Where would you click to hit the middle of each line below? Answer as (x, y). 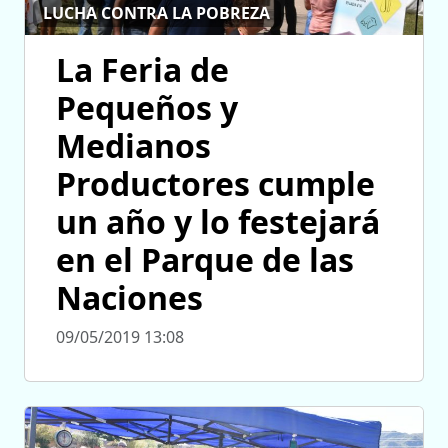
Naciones (129, 297)
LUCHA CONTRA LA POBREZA (157, 13)
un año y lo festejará (218, 221)
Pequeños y (147, 107)
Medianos (133, 145)
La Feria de (142, 69)
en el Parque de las (205, 259)
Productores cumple (215, 183)
